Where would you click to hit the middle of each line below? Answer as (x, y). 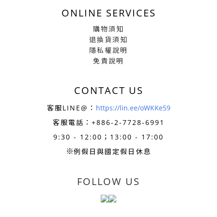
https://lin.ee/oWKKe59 (133, 108)
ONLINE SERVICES (108, 13)
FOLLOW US (108, 182)
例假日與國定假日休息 (112, 152)
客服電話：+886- (83, 123)
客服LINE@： (71, 108)
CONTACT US (108, 91)
